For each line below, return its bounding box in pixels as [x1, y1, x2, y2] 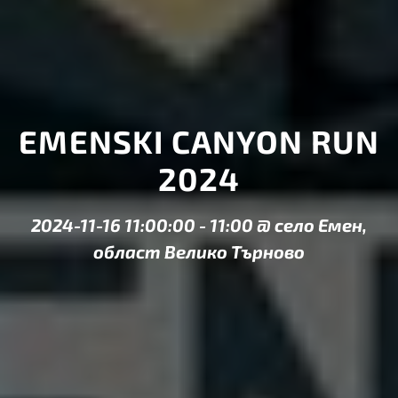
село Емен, [275, 214, 367, 236]
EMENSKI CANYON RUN [19, 122, 379, 161]
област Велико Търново [93, 241, 305, 263]
